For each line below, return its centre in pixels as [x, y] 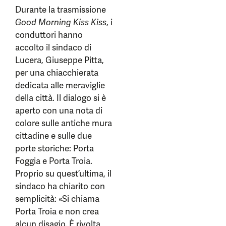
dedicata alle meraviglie [60, 85]
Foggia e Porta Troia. [54, 161]
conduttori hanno [49, 35]
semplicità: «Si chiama [57, 199]
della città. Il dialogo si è [61, 98]
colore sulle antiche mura [64, 123]
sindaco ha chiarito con [60, 186]
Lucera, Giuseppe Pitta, [60, 60]
